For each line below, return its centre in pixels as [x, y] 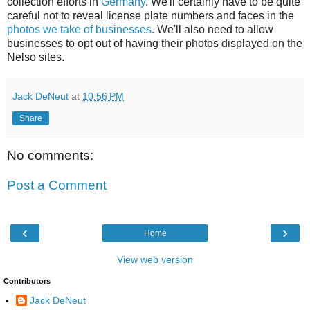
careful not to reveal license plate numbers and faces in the [151, 15]
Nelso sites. [36, 57]
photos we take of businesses [79, 29]
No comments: [50, 155]
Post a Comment [57, 185]
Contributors [27, 281]
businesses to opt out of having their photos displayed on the [155, 43]
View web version [155, 259]
